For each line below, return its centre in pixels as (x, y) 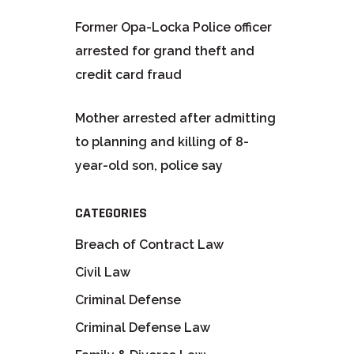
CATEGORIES (111, 213)
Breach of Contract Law (149, 244)
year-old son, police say (149, 165)
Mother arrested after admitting (175, 118)
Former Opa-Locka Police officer (173, 27)
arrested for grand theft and (164, 51)
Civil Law (102, 272)
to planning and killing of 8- (162, 141)
